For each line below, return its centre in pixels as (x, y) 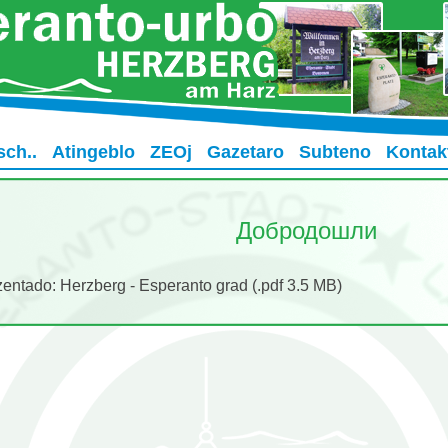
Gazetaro (245, 152)
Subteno (334, 152)
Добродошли (306, 230)
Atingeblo (93, 152)
